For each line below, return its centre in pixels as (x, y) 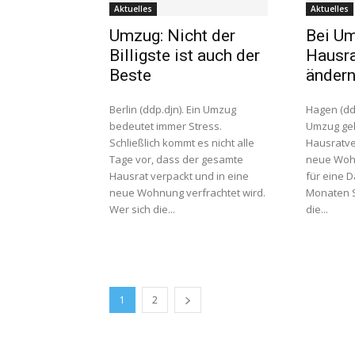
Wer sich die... (142, 209)
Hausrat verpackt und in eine (179, 176)
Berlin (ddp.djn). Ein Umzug (173, 109)
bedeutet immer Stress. (166, 126)
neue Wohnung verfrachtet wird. (187, 193)
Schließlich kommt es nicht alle (182, 143)
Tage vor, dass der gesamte (176, 159)
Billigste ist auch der (185, 55)
